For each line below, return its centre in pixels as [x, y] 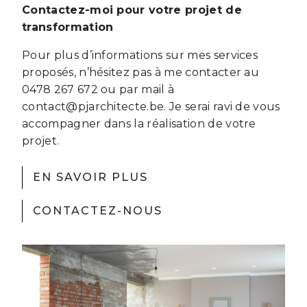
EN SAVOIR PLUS [91, 177]
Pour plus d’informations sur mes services [140, 55]
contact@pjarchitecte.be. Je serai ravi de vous [151, 107]
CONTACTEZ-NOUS [98, 211]
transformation [68, 27]
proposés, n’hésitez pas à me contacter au [141, 72]
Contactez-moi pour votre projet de [132, 10]
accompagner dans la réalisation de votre [139, 124]
